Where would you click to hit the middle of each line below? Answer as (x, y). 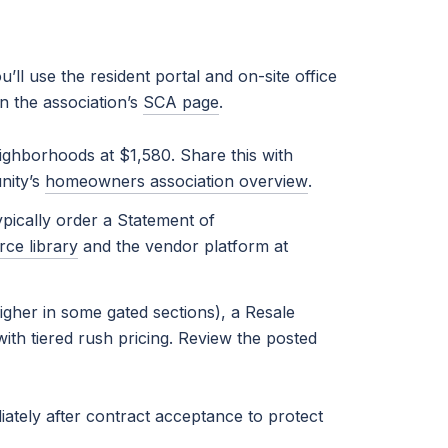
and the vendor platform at (182, 246)
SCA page (181, 102)
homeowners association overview (176, 180)
